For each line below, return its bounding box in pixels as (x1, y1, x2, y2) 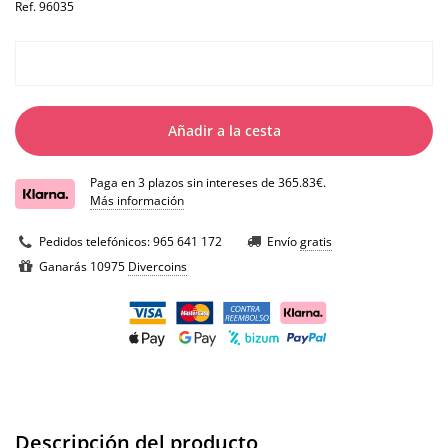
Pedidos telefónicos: (39, 233, 153, 251)
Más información (90, 192, 184, 210)
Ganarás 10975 (39, 258, 128, 276)
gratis (300, 233, 332, 251)
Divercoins (128, 258, 187, 276)
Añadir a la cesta (167, 121, 281, 141)
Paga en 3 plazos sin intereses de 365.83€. (90, 174, 326, 192)
